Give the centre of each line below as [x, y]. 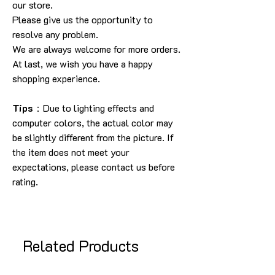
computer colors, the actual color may [93, 122]
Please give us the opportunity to [83, 19]
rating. [25, 181]
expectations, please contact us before [94, 167]
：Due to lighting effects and [94, 108]
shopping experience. [56, 78]
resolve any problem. [55, 34]
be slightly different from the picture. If [93, 137]
